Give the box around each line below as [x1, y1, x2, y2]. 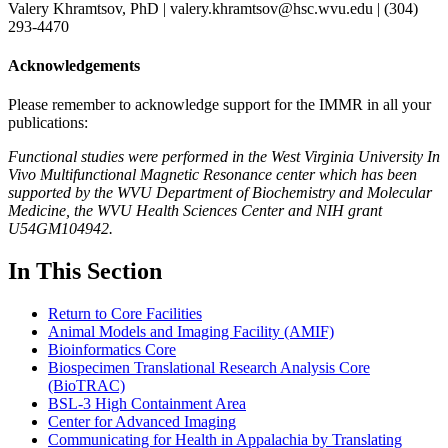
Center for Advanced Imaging [48, 413, 236, 431]
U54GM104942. [8, 220, 113, 238]
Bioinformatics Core [48, 341, 176, 359]
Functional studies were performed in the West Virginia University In [8, 148, 440, 166]
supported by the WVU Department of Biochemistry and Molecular [8, 184, 432, 202]
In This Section [8, 258, 162, 285]
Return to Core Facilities [48, 305, 202, 323]
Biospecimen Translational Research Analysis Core [48, 359, 370, 377]
